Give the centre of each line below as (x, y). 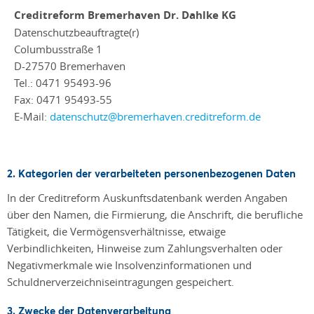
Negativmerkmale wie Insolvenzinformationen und (129, 265)
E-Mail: (32, 116)
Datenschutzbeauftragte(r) (76, 32)
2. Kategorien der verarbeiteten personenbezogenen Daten (151, 173)
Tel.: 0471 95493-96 (63, 83)
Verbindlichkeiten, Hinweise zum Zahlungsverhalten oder (145, 248)
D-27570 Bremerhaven (70, 66)
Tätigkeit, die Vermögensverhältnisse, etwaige (116, 231)
